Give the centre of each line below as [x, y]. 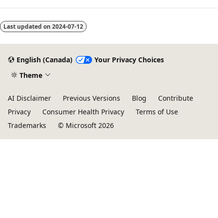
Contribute [176, 98]
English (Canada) [44, 60]
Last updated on [28, 26]
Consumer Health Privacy [83, 112]
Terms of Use [157, 112]
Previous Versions [91, 98]
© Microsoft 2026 [86, 125]
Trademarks [27, 125]
